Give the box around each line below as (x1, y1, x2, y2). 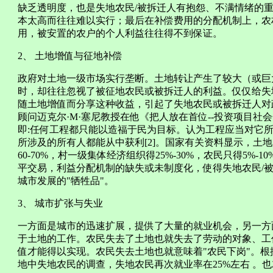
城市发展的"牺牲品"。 (18, 175, 114, 186)
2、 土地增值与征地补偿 (18, 51, 122, 61)
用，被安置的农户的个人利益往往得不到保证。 (18, 28, 222, 38)
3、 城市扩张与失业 (18, 198, 103, 208)
